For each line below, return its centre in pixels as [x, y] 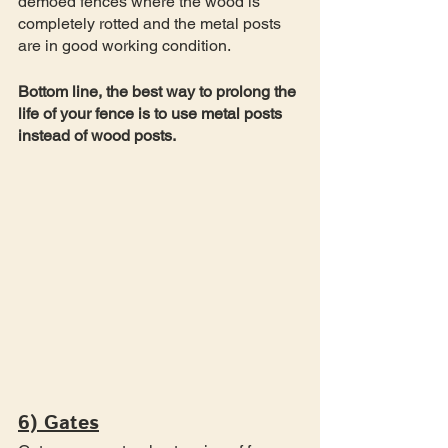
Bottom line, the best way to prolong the [159, 91]
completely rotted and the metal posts [151, 23]
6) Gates [58, 423]
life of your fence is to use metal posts [152, 113]
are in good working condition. [126, 45]
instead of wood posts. [98, 135]
